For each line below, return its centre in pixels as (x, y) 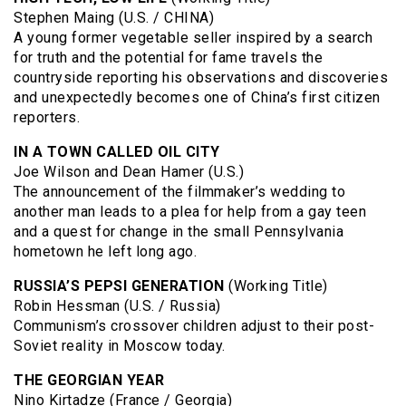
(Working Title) (276, 285)
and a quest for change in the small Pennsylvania (179, 231)
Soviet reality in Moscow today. (120, 345)
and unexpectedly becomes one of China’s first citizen (197, 97)
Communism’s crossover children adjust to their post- (194, 325)
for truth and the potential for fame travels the (168, 57)
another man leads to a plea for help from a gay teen (190, 211)
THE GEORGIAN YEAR (89, 380)
